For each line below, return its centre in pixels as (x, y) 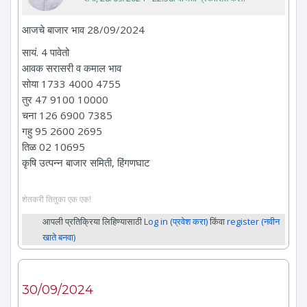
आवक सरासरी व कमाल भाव (72, 67)
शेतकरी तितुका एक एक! (57, 199)
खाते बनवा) (59, 237)
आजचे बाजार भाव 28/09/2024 (83, 29)
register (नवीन (253, 222)
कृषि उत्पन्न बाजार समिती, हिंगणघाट (86, 162)
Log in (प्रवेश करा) (176, 222)
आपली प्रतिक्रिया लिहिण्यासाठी (93, 222)
